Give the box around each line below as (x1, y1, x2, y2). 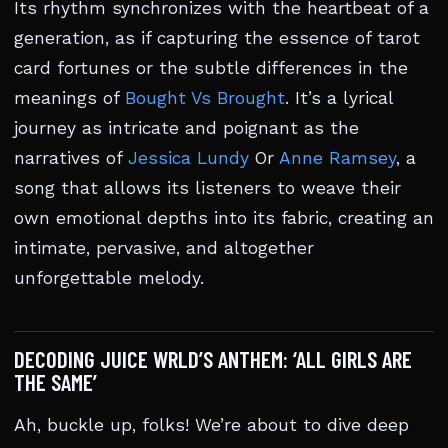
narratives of (14, 148, 128, 168)
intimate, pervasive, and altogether (14, 238, 314, 258)
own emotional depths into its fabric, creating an (14, 208, 434, 228)
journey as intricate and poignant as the (14, 118, 359, 138)
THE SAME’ (14, 368, 97, 396)
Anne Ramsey (279, 148, 396, 168)
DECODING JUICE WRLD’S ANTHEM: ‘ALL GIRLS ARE (14, 345, 412, 373)
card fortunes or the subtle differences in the (14, 58, 408, 78)
